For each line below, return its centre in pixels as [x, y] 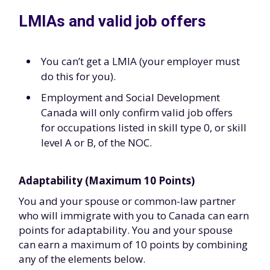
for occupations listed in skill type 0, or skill [144, 127]
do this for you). [78, 76]
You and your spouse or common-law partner [127, 201]
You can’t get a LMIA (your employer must [140, 61]
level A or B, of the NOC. [96, 143]
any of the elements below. [82, 259]
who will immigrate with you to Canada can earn [134, 215]
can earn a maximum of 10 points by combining [133, 244]
